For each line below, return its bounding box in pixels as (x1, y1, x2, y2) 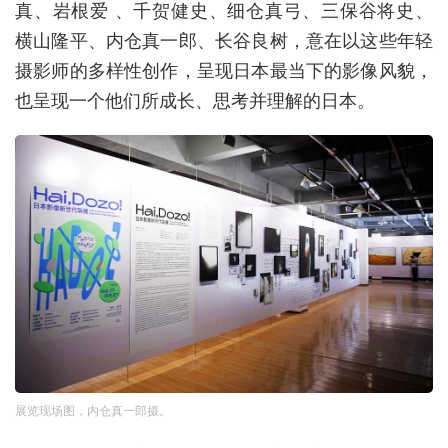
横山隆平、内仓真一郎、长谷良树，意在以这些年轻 (15, 28, 433, 52)
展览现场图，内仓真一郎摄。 (15, 401, 171, 419)
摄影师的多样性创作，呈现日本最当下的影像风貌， (15, 58, 433, 82)
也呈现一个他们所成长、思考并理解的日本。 (15, 88, 375, 112)
